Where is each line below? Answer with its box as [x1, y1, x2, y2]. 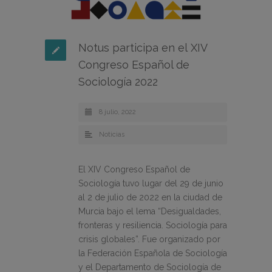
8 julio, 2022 [99, 108, 136, 117]
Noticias [99, 131, 124, 139]
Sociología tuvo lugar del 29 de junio [78, 178, 223, 189]
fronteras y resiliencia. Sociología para [78, 220, 227, 231]
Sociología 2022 [78, 75, 158, 89]
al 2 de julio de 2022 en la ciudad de [78, 192, 222, 203]
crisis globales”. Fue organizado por [78, 234, 220, 245]
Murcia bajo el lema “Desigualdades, [78, 206, 221, 217]
